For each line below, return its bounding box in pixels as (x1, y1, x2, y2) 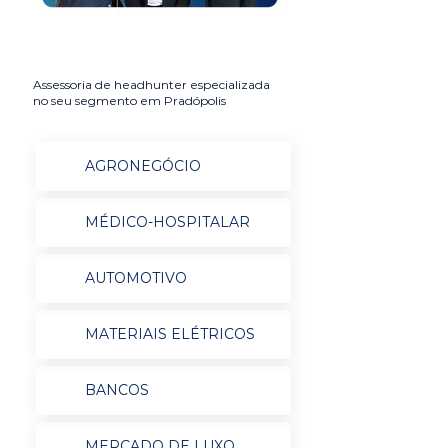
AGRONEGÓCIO (84, 157, 201, 175)
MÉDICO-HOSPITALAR (84, 213, 250, 231)
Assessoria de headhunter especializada (33, 77, 270, 92)
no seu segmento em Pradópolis (33, 93, 226, 108)
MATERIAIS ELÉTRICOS (84, 325, 255, 343)
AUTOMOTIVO (84, 269, 187, 287)
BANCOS (84, 381, 149, 399)
